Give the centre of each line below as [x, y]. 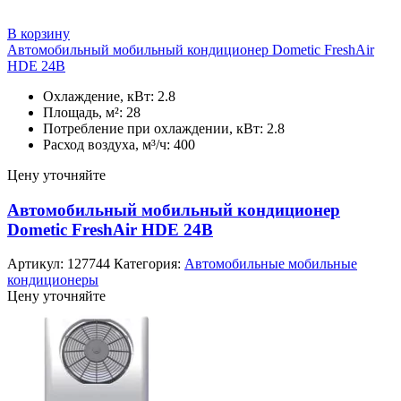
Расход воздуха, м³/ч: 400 [119, 144]
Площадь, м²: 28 [92, 112]
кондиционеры [53, 280]
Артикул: [37, 264]
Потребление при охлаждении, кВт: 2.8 [164, 128]
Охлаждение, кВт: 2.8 [109, 96]
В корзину [38, 33]
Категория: [149, 264]
